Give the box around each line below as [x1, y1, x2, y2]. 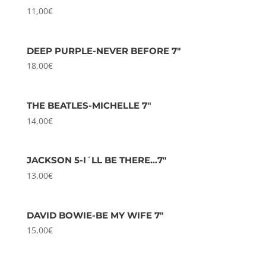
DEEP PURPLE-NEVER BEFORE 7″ [26, 45, 181, 56]
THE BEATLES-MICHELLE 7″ [26, 100, 151, 112]
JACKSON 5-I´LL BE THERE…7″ [26, 154, 167, 166]
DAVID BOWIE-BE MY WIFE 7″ [26, 209, 164, 221]
